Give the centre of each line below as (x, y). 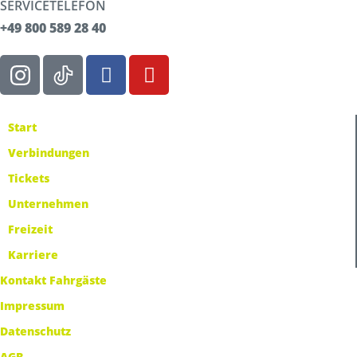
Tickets (29, 178)
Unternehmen (48, 204)
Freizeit (30, 229)
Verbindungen (49, 153)
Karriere (33, 255)
